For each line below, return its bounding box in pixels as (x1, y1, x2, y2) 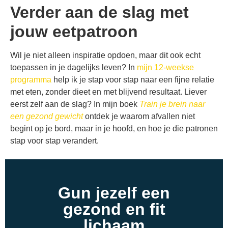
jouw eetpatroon (10, 22, 138, 41)
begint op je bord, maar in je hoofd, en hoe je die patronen (10, 124, 218, 133)
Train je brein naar (139, 99, 205, 108)
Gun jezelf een (58, 184, 170, 203)
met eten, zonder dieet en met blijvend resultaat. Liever (10, 87, 207, 96)
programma (10, 75, 51, 84)
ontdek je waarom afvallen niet (85, 111, 195, 121)
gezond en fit (63, 200, 165, 219)
